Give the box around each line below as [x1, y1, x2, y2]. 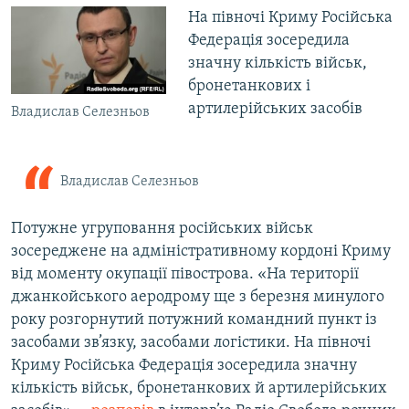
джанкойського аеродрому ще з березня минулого [11, 288, 384, 307]
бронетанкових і [187, 78, 310, 96]
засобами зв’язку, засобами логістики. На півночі [11, 334, 371, 352]
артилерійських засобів [187, 100, 362, 119]
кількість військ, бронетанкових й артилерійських [11, 380, 387, 398]
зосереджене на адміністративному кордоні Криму [11, 243, 391, 261]
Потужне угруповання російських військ [11, 220, 313, 238]
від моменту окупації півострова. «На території [11, 266, 359, 284]
